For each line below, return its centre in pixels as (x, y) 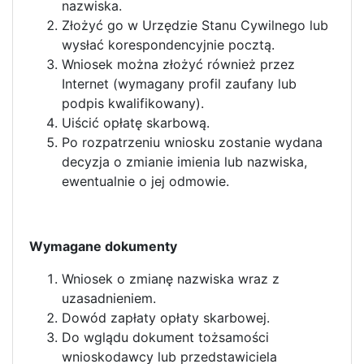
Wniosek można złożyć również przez (178, 64)
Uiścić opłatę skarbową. (136, 122)
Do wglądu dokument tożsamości (165, 337)
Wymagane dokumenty (103, 246)
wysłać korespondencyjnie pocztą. (168, 44)
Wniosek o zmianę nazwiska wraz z (171, 278)
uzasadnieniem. (109, 298)
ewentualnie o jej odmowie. (145, 181)
